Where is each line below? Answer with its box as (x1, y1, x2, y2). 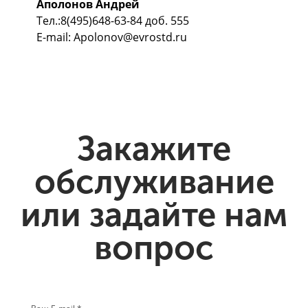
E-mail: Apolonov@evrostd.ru (36, 30, 188, 45)
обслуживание (34, 161, 274, 202)
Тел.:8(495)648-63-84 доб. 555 (36, 13, 190, 29)
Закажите (77, 128, 231, 169)
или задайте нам (21, 194, 287, 235)
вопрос (94, 227, 214, 268)
